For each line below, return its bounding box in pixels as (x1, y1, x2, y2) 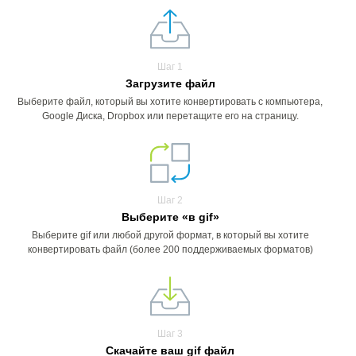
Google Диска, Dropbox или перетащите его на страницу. (41, 110, 299, 122)
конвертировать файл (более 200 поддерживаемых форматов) (27, 244, 313, 255)
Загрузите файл (125, 77, 215, 90)
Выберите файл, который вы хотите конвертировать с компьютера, (17, 96, 323, 107)
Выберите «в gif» (121, 211, 219, 223)
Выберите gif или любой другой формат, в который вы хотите (31, 230, 309, 241)
